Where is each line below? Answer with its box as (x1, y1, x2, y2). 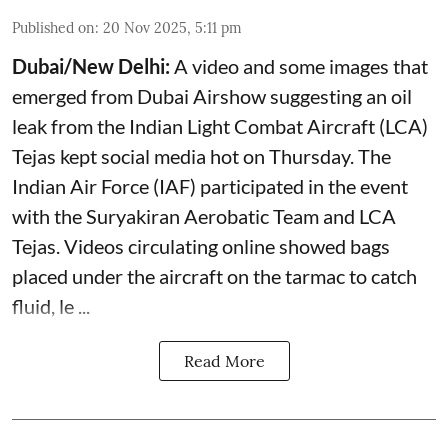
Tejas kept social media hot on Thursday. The (12, 144, 391, 168)
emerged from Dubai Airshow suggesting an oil (12, 84, 412, 108)
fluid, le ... (12, 294, 90, 318)
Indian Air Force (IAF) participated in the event (12, 174, 408, 198)
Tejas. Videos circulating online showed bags (12, 234, 390, 258)
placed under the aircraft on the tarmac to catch (12, 264, 417, 288)
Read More (183, 351, 265, 371)
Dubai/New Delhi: (12, 54, 170, 78)
